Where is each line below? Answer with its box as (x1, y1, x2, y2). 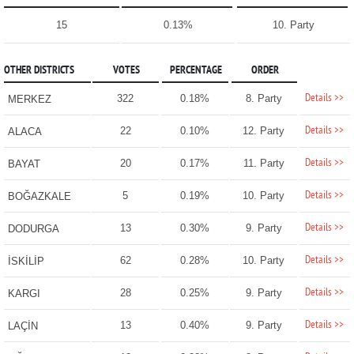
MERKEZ (7, 93, 51, 106)
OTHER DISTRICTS (3, 64, 74, 78)
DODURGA (7, 223, 59, 235)
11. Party (243, 157, 284, 170)
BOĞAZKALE (7, 190, 71, 203)
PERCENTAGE (169, 64, 222, 78)
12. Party (243, 125, 285, 137)
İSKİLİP (7, 255, 44, 268)
